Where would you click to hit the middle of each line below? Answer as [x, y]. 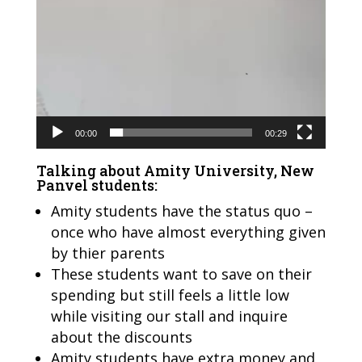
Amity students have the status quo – [181, 210]
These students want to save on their [181, 274]
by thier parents [107, 253]
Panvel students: [97, 185]
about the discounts [121, 337]
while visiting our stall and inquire [169, 316]
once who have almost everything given [188, 232]
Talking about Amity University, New [175, 170]
